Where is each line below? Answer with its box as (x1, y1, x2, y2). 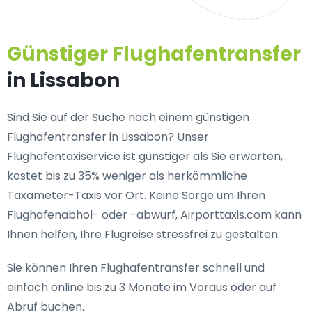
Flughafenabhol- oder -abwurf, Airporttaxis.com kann (7, 207, 302, 223)
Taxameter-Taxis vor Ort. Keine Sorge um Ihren (7, 187, 265, 203)
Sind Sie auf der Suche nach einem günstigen (7, 109, 249, 125)
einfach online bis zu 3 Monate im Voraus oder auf (7, 279, 276, 295)
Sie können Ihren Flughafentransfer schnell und (7, 260, 265, 276)
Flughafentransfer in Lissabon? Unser (7, 129, 209, 145)
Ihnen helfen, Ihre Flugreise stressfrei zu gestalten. (7, 226, 280, 242)
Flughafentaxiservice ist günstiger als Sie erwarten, (7, 148, 283, 164)
